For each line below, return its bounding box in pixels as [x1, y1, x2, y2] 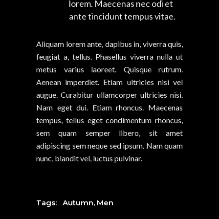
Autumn [63, 197, 93, 207]
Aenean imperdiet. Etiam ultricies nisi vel [36, 77, 183, 87]
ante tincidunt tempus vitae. [69, 10, 175, 22]
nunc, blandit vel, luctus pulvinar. [36, 153, 142, 163]
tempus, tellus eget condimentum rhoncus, [36, 115, 183, 125]
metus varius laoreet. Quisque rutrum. [36, 64, 183, 74]
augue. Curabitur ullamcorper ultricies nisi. [36, 89, 183, 99]
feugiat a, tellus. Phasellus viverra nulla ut [36, 51, 183, 61]
